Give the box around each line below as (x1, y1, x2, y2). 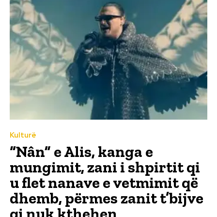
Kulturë (10, 130, 36, 140)
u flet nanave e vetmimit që (10, 173, 198, 192)
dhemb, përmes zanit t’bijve (10, 189, 203, 208)
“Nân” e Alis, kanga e (10, 142, 153, 161)
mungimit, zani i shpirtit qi (10, 158, 200, 177)
